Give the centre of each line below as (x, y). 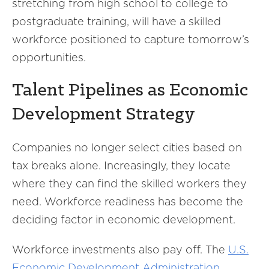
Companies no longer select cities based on (127, 147)
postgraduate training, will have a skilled (116, 21)
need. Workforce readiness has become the (128, 201)
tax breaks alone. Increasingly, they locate (121, 165)
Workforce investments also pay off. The (120, 249)
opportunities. (49, 57)
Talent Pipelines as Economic (130, 91)
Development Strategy (104, 115)
